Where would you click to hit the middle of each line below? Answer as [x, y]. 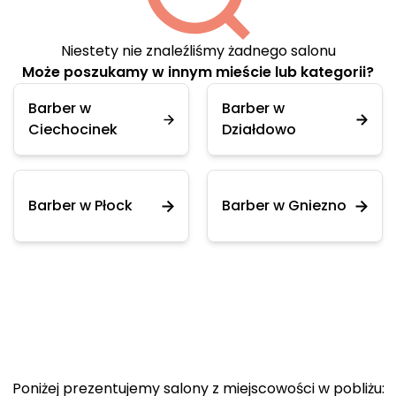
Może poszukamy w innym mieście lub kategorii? [198, 72]
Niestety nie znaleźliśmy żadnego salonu [198, 51]
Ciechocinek [73, 129]
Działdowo [259, 129]
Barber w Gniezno [284, 206]
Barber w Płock [80, 206]
